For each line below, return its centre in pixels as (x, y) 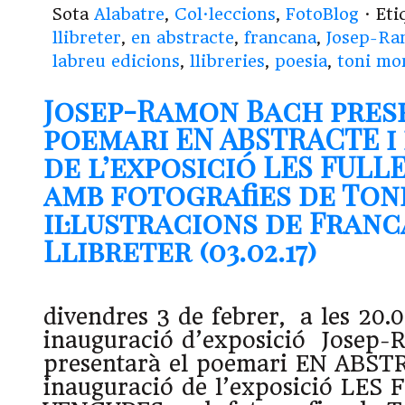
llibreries (227, 61)
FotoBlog (322, 14)
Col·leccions (225, 14)
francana (280, 38)
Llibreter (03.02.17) (180, 250)
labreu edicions (116, 61)
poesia (301, 61)
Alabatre (129, 14)
